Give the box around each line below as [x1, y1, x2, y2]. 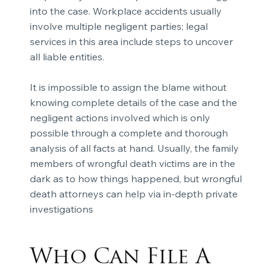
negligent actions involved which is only [29, 112, 210, 124]
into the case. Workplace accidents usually [29, 5, 222, 18]
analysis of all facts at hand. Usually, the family [29, 142, 239, 155]
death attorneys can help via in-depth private [29, 188, 238, 200]
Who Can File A [29, 247, 210, 269]
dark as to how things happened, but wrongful [29, 172, 242, 185]
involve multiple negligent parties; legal [29, 20, 208, 33]
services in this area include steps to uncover [29, 35, 233, 48]
